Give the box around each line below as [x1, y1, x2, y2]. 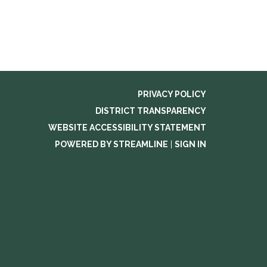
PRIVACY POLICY [138, 89, 206, 99]
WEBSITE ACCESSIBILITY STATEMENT [48, 123, 206, 132]
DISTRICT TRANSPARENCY [95, 106, 206, 116]
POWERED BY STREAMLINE [55, 139, 168, 149]
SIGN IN [175, 139, 206, 149]
